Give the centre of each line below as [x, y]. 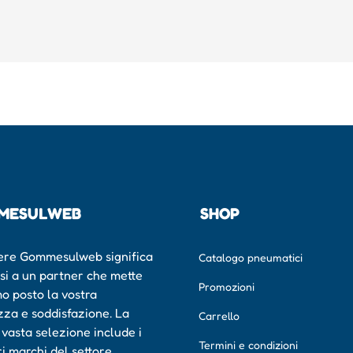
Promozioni [226, 287]
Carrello [219, 316]
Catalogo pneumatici [250, 258]
